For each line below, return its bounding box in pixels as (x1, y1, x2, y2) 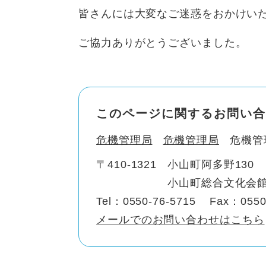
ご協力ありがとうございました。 (78, 37, 247, 49)
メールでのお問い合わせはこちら (96, 214, 265, 226)
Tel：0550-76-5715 (96, 195, 196, 207)
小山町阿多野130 (167, 159, 255, 170)
